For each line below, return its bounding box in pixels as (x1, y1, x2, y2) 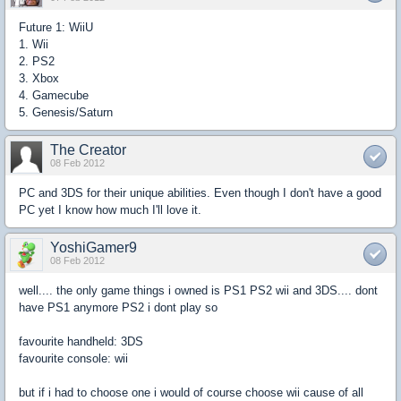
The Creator (50, 142, 126, 158)
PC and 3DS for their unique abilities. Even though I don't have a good (19, 186, 381, 200)
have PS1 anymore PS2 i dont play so (19, 301, 218, 314)
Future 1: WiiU (19, 21, 93, 34)
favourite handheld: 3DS (19, 335, 143, 348)
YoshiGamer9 (50, 240, 137, 255)
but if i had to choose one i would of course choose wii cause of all (19, 386, 363, 399)
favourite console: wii (19, 352, 128, 365)
